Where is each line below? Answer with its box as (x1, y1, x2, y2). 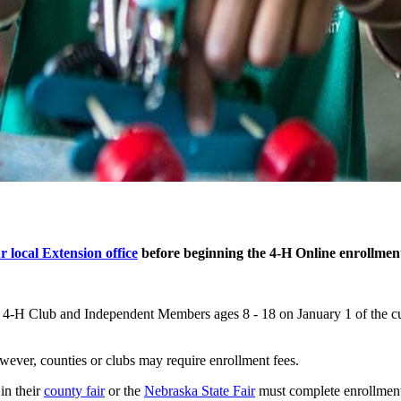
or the (105, 382, 144, 398)
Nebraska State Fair (144, 382, 255, 398)
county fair (44, 382, 105, 398)
